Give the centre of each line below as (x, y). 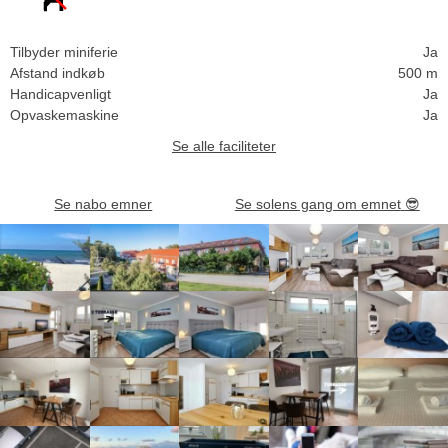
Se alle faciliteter (224, 145)
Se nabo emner (103, 203)
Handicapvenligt (60, 93)
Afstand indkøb (57, 72)
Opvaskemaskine (64, 114)
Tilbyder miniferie (64, 51)
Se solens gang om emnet (317, 203)
